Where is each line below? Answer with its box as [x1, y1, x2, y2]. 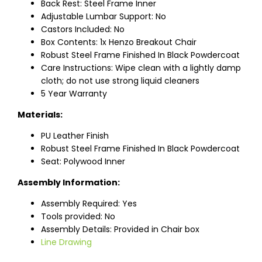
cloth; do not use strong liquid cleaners [41, 75, 199, 87]
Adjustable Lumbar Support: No [41, 11, 166, 23]
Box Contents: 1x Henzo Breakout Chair [41, 36, 196, 49]
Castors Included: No [41, 23, 125, 36]
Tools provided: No [41, 211, 115, 223]
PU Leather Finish [41, 130, 109, 142]
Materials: [18, 109, 63, 121]
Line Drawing [41, 236, 92, 249]
